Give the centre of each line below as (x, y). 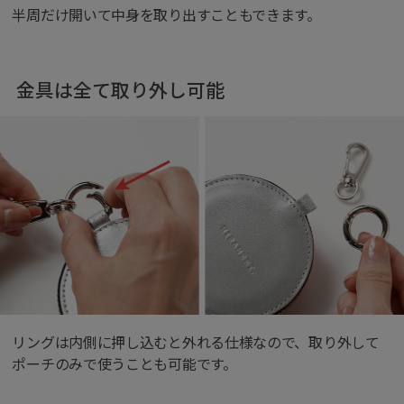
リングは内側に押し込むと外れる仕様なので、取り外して (196, 342)
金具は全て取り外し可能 (120, 89)
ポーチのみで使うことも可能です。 (124, 364)
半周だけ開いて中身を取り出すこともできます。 (166, 15)
